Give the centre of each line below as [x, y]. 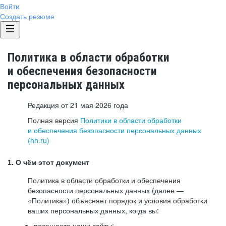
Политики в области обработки [131, 120]
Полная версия [54, 120]
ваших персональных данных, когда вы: [93, 210]
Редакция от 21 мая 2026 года [78, 105]
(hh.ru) [39, 140]
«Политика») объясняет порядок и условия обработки [118, 200]
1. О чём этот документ [48, 162]
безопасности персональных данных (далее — [106, 190]
